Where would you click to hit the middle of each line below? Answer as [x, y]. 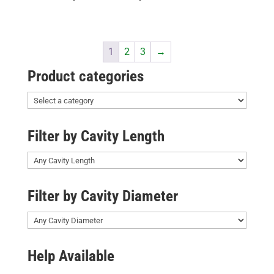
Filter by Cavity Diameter [102, 196]
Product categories [85, 76]
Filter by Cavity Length [96, 136]
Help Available [71, 256]
